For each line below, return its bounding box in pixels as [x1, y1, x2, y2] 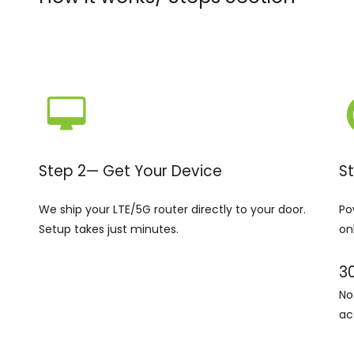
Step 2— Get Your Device [38, 160, 222, 182]
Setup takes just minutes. [38, 221, 179, 237]
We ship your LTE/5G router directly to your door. [38, 201, 306, 217]
